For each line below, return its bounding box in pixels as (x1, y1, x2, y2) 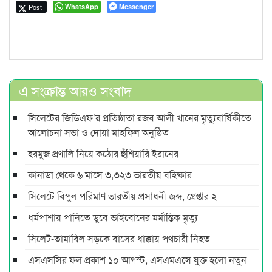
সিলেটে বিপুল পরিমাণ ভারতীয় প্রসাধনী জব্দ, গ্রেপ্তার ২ (28, 188, 217, 203)
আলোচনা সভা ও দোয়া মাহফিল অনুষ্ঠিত (28, 124, 169, 139)
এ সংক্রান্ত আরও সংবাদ (19, 80, 132, 100)
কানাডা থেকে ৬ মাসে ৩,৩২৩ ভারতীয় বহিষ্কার (28, 167, 192, 182)
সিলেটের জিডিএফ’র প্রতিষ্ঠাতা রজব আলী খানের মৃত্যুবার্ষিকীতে (28, 110, 251, 124)
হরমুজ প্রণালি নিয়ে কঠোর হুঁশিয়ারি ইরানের (28, 146, 178, 160)
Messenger (119, 1, 154, 11)
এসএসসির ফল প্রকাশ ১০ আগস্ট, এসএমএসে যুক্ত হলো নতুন (28, 252, 246, 267)
